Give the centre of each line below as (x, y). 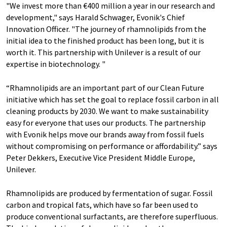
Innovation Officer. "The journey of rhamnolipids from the (106, 29)
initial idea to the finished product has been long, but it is (105, 41)
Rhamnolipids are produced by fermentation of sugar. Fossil (109, 193)
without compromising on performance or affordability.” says (112, 146)
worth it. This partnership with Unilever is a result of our (103, 52)
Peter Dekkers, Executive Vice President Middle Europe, (101, 158)
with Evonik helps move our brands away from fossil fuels (105, 134)
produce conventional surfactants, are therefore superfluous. (112, 216)
